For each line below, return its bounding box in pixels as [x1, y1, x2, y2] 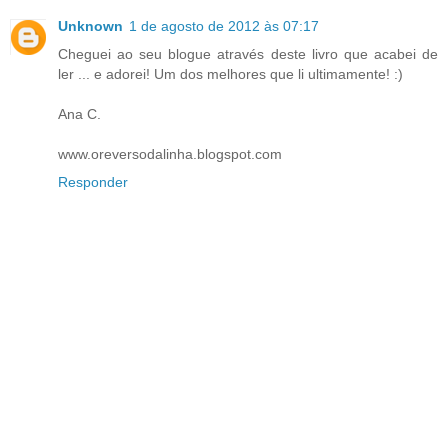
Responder [58, 173, 128, 190]
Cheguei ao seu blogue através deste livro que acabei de [58, 45, 438, 62]
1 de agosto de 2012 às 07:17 [129, 17, 319, 34]
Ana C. [58, 105, 101, 122]
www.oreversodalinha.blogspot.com [58, 145, 282, 162]
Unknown [58, 17, 123, 34]
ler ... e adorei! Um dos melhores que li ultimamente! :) [58, 65, 403, 82]
